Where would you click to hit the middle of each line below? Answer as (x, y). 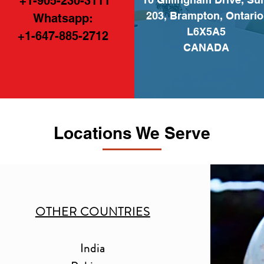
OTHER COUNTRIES (93, 212)
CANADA (206, 47)
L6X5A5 (206, 32)
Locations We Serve (132, 133)
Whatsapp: (63, 18)
